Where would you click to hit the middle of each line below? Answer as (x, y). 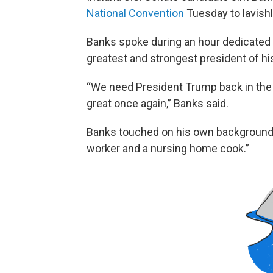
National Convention (135, 13)
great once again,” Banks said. (158, 104)
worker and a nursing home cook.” (168, 149)
